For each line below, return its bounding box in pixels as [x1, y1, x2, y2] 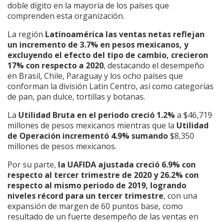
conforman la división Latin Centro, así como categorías [7, 80, 214, 92]
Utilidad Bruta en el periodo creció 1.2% [18, 109, 177, 120]
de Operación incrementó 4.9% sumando [7, 130, 168, 141]
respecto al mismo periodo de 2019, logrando [7, 179, 186, 191]
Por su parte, [7, 159, 58, 170]
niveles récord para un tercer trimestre [7, 190, 164, 201]
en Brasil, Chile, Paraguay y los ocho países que [7, 70, 183, 81]
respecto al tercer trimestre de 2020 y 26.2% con [7, 169, 199, 180]
